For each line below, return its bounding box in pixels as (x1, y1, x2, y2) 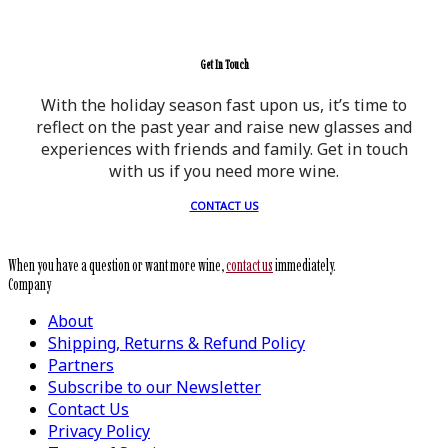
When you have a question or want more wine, (8, 256, 226, 276)
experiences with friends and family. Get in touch (40, 138, 408, 161)
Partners (48, 354, 114, 377)
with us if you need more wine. (109, 160, 339, 183)
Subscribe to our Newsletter (48, 376, 261, 399)
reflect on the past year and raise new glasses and (36, 116, 412, 139)
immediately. (273, 256, 336, 276)
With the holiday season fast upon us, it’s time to (41, 94, 407, 117)
